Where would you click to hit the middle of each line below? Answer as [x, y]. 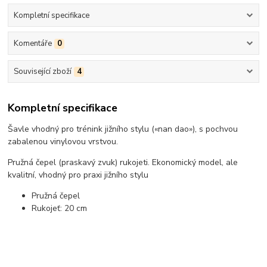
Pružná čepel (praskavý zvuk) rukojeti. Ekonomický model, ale [123, 162]
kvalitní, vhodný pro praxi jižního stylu [78, 175]
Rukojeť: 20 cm [60, 208]
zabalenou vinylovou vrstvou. [63, 141]
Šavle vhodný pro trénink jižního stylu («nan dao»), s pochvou [123, 129]
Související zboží [42, 72]
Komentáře [32, 44]
